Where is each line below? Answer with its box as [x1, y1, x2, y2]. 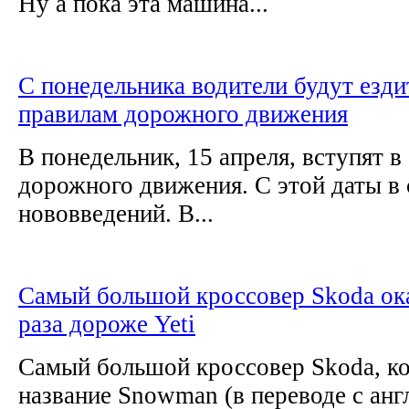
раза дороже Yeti [18, 309, 195, 338]
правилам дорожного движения [18, 100, 348, 128]
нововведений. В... [18, 199, 214, 227]
